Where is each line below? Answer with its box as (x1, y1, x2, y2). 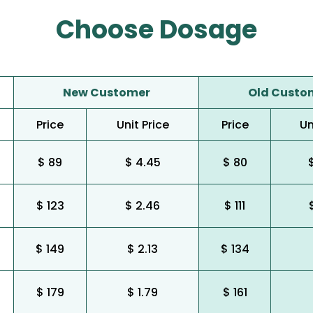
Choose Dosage (56, 12, 257, 48)
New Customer (62, 85, 150, 101)
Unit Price (116, 117, 169, 133)
